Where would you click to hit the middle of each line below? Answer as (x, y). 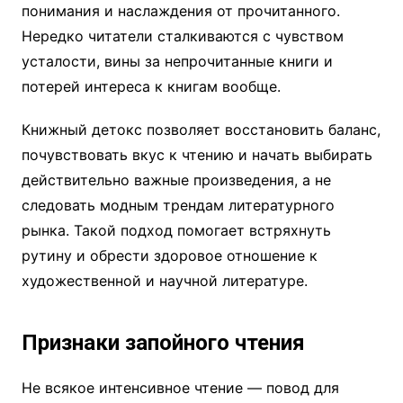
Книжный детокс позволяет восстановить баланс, (201, 130)
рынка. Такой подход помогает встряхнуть (176, 231)
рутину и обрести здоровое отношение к (169, 256)
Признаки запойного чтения (163, 343)
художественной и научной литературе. (164, 281)
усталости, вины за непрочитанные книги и (177, 62)
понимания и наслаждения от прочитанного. (180, 11)
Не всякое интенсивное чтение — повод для (180, 388)
